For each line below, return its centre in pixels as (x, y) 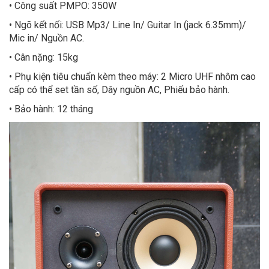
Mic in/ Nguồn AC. (47, 38)
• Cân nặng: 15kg (44, 58)
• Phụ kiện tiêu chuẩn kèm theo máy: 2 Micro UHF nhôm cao (132, 77)
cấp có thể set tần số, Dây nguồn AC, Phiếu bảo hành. (119, 90)
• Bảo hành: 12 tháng (51, 109)
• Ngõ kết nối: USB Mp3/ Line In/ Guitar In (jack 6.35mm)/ (128, 25)
